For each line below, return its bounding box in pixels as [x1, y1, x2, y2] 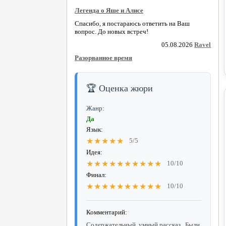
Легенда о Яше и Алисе [75, 6, 143, 14]
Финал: [86, 171, 106, 179]
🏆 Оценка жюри [86, 83, 153, 93]
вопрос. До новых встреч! [75, 27, 148, 35]
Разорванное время [75, 53, 132, 62]
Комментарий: [86, 208, 127, 216]
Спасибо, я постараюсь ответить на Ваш [75, 19, 190, 27]
